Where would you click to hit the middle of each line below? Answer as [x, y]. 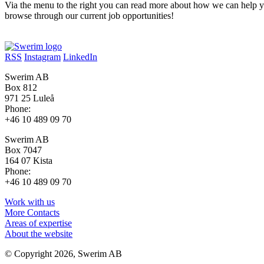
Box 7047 [23, 150]
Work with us [30, 202]
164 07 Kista [29, 160]
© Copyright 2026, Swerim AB [63, 253]
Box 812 [21, 87]
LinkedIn [80, 57]
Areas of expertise [38, 223]
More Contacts [32, 212]
